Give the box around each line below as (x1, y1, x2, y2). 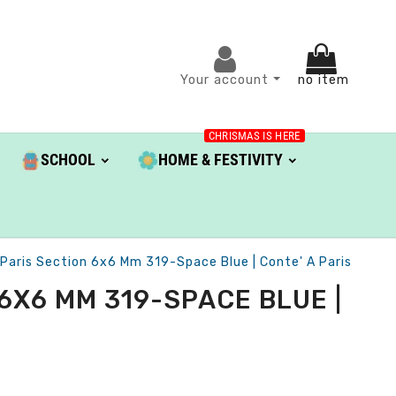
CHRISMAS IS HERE (208, 129, 301, 142)
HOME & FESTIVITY (157, 150, 283, 170)
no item (297, 72, 349, 88)
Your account (179, 72, 273, 88)
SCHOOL (40, 150, 95, 170)
